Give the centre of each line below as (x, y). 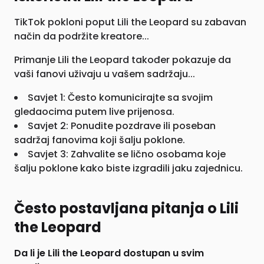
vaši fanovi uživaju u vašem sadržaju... (105, 74)
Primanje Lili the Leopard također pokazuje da (123, 60)
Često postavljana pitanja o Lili (126, 208)
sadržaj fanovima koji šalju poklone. (100, 140)
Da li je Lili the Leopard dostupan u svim (109, 253)
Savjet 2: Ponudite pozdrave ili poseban (122, 126)
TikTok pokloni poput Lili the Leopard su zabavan (130, 22)
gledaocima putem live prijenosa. (94, 112)
